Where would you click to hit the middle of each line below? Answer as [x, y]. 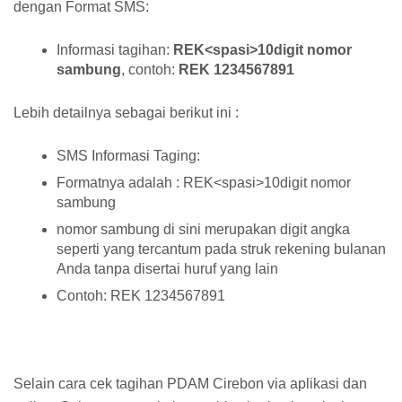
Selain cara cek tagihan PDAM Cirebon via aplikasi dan [190, 383]
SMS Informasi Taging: [128, 155]
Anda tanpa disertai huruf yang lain [167, 268]
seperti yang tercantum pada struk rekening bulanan [221, 249]
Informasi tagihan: [115, 49]
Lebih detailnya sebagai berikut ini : [126, 112]
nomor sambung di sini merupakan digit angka [203, 229]
